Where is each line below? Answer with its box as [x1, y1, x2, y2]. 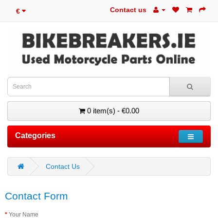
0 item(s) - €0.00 [87, 106, 139, 115]
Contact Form [5, 190, 68, 201]
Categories [15, 131, 55, 140]
